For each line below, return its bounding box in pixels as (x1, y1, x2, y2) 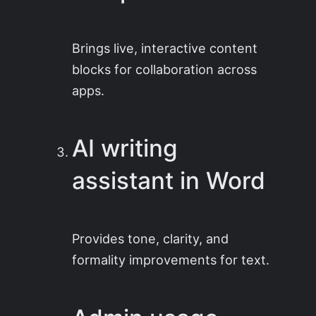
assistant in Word (72, 166, 266, 195)
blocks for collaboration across (72, 61, 257, 77)
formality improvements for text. (72, 252, 270, 268)
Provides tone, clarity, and (72, 231, 229, 247)
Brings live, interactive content (72, 39, 258, 56)
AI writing (72, 134, 178, 163)
